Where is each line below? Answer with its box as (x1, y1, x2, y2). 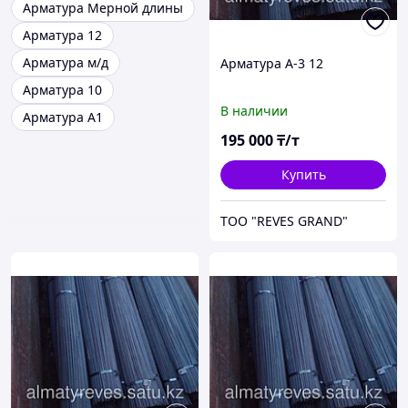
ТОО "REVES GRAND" (220, 212, 348, 230)
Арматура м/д (23, 54, 108, 72)
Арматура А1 (23, 108, 103, 127)
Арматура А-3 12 (220, 55, 323, 73)
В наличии (220, 102, 288, 120)
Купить (280, 166, 326, 184)
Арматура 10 (23, 81, 102, 99)
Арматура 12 (23, 26, 102, 45)
